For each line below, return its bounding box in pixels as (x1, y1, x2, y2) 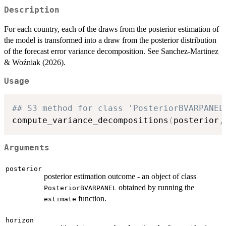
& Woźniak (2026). (4, 58, 66, 67)
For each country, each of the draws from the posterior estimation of (4, 24, 219, 33)
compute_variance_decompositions (12, 116, 168, 126)
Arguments (4, 143, 49, 152)
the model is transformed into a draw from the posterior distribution (4, 35, 216, 44)
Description (4, 5, 60, 15)
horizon (6, 216, 34, 224)
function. (76, 194, 106, 203)
